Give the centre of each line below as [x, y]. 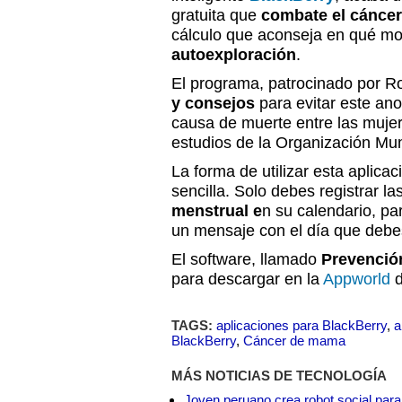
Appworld [357, 279]
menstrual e [217, 211]
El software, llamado [246, 259]
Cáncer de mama [294, 341]
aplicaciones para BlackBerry [301, 325]
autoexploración [234, 55]
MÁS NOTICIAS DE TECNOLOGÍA [279, 376]
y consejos [213, 103]
